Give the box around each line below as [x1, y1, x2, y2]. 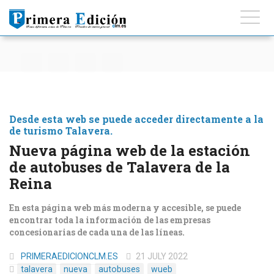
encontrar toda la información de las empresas [9, 214, 210, 226]
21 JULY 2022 [136, 251, 188, 261]
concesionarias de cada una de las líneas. [9, 226, 185, 238]
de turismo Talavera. [9, 124, 113, 137]
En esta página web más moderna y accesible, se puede [9, 202, 241, 213]
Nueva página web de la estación [9, 141, 250, 160]
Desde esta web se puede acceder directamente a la [9, 113, 264, 125]
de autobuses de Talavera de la [9, 157, 230, 177]
